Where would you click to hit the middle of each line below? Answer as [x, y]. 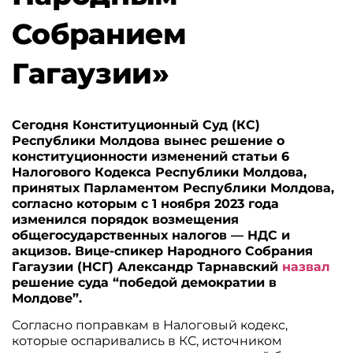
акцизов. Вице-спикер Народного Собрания [163, 251]
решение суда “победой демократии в [145, 282]
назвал [307, 266]
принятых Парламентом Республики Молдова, [173, 188]
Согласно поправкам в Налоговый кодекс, [150, 325]
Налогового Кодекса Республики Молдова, [160, 172]
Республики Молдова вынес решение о [149, 140]
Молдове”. [49, 298]
